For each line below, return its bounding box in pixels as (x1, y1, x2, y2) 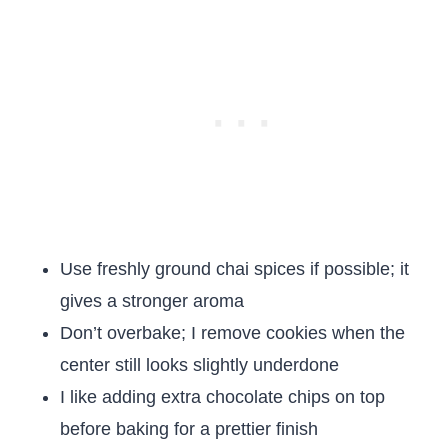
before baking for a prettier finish (60, 419, 318, 439)
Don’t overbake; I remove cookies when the (60, 323, 405, 343)
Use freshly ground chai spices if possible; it (60, 259, 409, 279)
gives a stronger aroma (60, 291, 244, 311)
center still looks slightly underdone (60, 355, 339, 375)
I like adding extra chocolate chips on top (60, 387, 385, 407)
